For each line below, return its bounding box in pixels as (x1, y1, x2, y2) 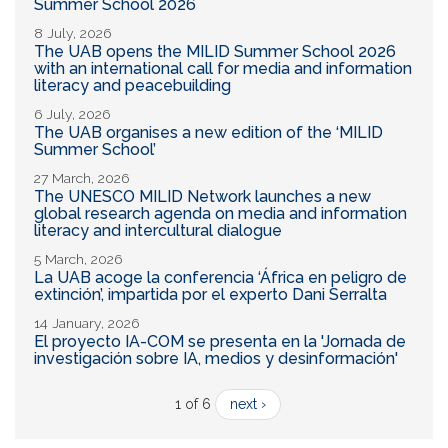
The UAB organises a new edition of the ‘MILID (34, 122, 383, 142)
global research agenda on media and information (34, 203, 407, 223)
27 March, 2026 (34, 169, 129, 186)
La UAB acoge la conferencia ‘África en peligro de (34, 267, 407, 287)
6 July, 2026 (34, 105, 110, 122)
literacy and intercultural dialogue (34, 220, 282, 240)
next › (230, 395, 266, 412)
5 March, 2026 (34, 250, 122, 267)
